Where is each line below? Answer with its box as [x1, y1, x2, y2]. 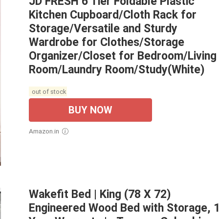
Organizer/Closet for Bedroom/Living [29, 49, 217, 63]
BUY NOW [68, 104, 112, 116]
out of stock [30, 88, 66, 95]
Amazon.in [33, 127, 59, 135]
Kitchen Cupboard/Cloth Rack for [29, 8, 197, 22]
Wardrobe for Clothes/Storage [29, 36, 184, 49]
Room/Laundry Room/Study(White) [29, 63, 205, 77]
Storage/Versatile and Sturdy [29, 22, 177, 36]
